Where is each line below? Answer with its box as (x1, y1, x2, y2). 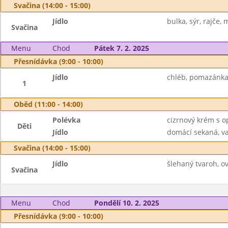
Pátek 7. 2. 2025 (94, 43, 149, 53)
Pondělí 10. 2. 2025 (94, 198, 159, 208)
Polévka (52, 115, 81, 125)
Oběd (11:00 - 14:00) (14, 99, 83, 109)
